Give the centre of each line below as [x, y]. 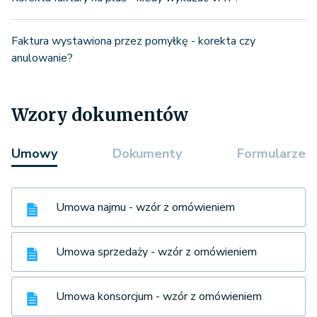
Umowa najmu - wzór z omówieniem [145, 207]
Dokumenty [147, 153]
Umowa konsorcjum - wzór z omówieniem [159, 296]
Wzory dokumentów [100, 115]
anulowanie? [42, 58]
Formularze [271, 153]
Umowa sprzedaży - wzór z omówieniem [156, 252]
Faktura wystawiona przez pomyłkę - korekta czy [133, 41]
